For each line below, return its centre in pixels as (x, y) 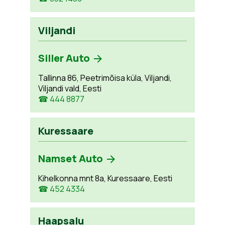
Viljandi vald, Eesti (70, 88)
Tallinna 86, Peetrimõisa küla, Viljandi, (105, 78)
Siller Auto (64, 58)
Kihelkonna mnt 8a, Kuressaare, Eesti (105, 178)
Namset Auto (70, 158)
